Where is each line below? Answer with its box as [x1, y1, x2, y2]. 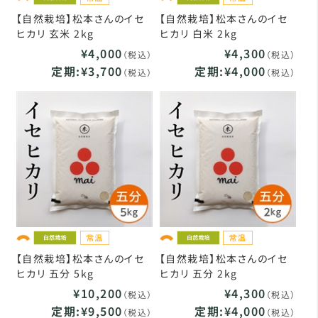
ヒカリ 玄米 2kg [16, 26, 94, 40]
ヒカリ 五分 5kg [16, 265, 94, 280]
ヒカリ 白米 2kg [159, 26, 238, 40]
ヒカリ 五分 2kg [159, 265, 238, 280]
